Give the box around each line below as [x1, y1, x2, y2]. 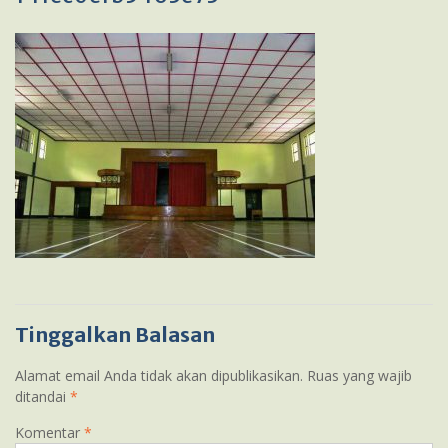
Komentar [15, 423, 84, 442]
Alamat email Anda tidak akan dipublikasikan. [15, 366, 303, 385]
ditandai [15, 387, 70, 406]
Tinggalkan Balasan [15, 322, 215, 347]
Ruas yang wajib [307, 366, 412, 385]
